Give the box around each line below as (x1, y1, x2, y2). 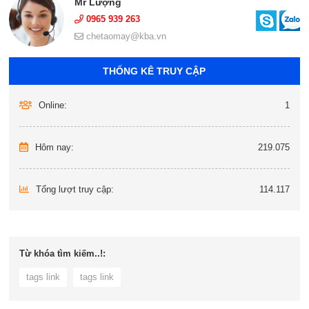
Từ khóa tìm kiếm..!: (19, 248, 106, 259)
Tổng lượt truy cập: (33, 184, 114, 195)
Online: (35, 100, 67, 111)
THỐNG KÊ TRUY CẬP (103, 66, 206, 77)
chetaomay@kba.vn (83, 31, 167, 42)
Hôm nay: (32, 142, 74, 153)
